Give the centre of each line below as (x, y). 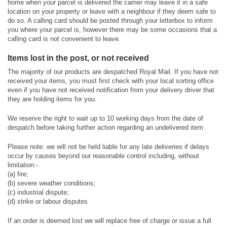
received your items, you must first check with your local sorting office (111, 81)
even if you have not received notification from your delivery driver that (111, 90)
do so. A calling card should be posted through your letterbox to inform (110, 21)
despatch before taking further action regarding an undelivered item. (106, 127)
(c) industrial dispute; (38, 192)
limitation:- (23, 165)
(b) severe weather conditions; (52, 183)
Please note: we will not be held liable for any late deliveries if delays (108, 147)
